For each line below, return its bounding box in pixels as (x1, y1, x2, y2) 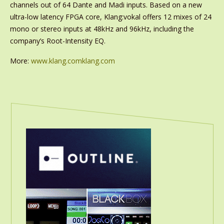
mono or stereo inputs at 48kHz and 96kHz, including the (9, 24, 194, 33)
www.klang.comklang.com (30, 56, 115, 65)
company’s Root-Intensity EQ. (9, 36, 105, 45)
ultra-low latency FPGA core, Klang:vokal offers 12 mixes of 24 (9, 12, 211, 21)
